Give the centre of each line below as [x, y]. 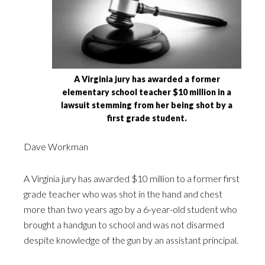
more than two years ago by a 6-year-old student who [130, 209]
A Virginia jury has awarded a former [147, 79]
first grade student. [147, 118]
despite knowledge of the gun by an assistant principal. [131, 240]
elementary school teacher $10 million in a [147, 92]
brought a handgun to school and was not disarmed [124, 225]
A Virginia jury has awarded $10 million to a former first [132, 179]
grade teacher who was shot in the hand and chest [123, 194]
